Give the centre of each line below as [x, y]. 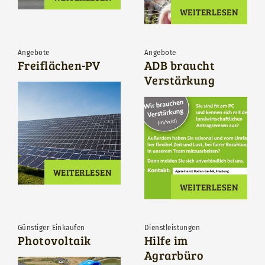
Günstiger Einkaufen [51, 228]
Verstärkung [180, 80]
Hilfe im [166, 240]
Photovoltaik [54, 240]
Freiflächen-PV [59, 65]
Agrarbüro [174, 255]
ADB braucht [180, 65]
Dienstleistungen [172, 228]
